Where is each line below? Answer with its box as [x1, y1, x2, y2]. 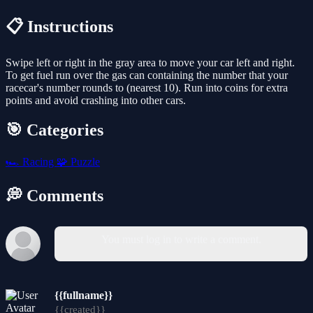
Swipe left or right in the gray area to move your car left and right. [6, 57, 295, 69]
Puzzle [68, 155, 100, 168]
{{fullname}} [54, 289, 112, 301]
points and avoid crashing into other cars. [6, 94, 186, 107]
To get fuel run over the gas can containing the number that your [6, 69, 288, 82]
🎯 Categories [6, 120, 103, 139]
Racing [20, 155, 57, 168]
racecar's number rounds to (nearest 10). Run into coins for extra [6, 82, 288, 94]
